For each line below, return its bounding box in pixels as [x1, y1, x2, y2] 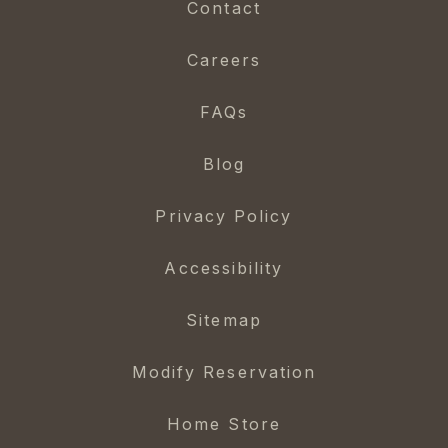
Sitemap [186, 309, 262, 330]
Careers [186, 49, 262, 70]
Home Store [167, 413, 281, 434]
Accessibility [164, 257, 284, 278]
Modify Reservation [131, 361, 317, 382]
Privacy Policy [155, 205, 293, 226]
